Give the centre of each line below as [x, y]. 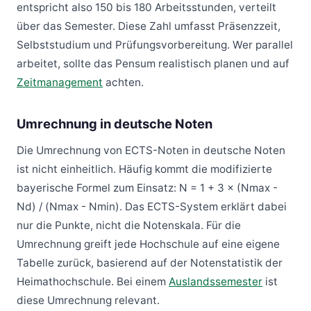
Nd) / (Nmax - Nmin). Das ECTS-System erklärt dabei [152, 206]
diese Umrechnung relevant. [88, 300]
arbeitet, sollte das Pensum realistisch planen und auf [153, 63]
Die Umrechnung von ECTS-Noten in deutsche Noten [151, 150]
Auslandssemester [216, 281]
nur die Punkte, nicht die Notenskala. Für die [129, 225]
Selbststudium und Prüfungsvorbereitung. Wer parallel [155, 44]
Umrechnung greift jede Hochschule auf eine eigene [148, 244]
